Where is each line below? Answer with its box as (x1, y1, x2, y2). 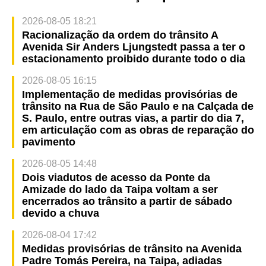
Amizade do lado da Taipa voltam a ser (21, 183, 218, 196)
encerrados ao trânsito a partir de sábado (21, 195, 232, 208)
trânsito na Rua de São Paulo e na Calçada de (21, 100, 254, 113)
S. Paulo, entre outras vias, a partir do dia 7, (21, 112, 244, 125)
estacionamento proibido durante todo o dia (21, 53, 245, 65)
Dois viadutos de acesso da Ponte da (21, 172, 210, 184)
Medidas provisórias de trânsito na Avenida (21, 243, 242, 255)
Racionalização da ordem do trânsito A (21, 29, 218, 42)
